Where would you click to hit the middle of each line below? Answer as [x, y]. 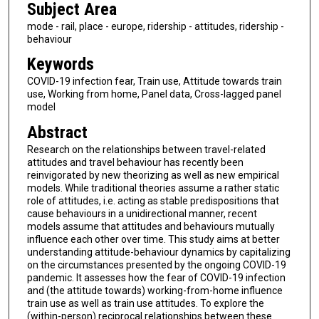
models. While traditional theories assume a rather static [153, 188]
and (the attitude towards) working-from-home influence [155, 291]
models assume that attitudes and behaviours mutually [151, 227]
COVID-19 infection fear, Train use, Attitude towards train [154, 82]
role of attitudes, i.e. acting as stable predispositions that [153, 201]
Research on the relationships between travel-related [146, 150]
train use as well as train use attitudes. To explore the [145, 304]
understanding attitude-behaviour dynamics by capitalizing [158, 252]
